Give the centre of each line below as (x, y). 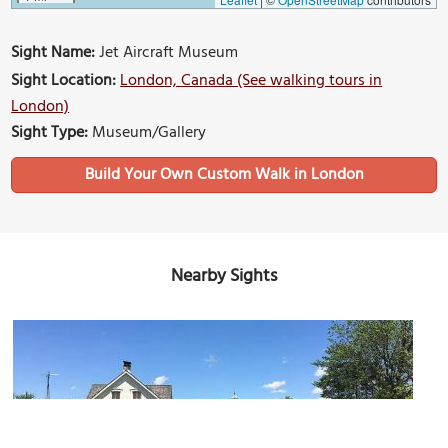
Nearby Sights (224, 276)
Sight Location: (64, 80)
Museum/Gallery (147, 132)
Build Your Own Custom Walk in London (224, 174)
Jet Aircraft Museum (167, 52)
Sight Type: (50, 132)
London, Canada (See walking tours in (251, 80)
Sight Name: (53, 52)
